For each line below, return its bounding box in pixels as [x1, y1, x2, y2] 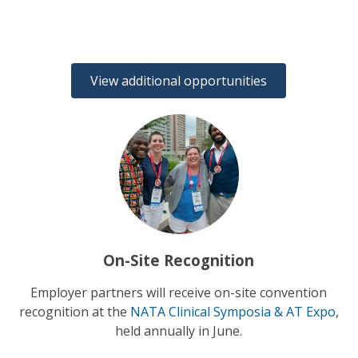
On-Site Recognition [103, 249, 255, 270]
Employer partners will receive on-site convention [30, 283, 328, 301]
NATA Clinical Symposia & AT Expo [129, 302, 336, 320]
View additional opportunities [90, 71, 268, 89]
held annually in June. [115, 321, 243, 340]
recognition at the [18, 302, 130, 320]
